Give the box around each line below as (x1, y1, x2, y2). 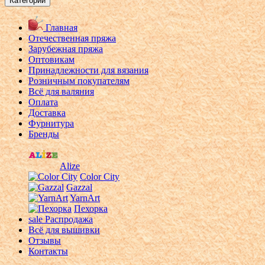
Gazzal (66, 182, 92, 192)
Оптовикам (28, 54, 75, 64)
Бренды (28, 128, 59, 139)
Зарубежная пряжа (28, 43, 103, 54)
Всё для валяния (28, 86, 94, 96)
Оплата (28, 96, 58, 107)
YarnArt (70, 192, 100, 203)
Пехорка (74, 203, 108, 214)
